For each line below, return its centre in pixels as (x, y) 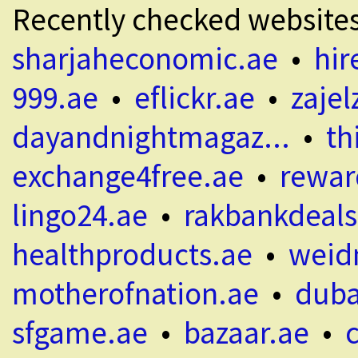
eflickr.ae (195, 98)
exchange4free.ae (128, 176)
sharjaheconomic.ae (145, 59)
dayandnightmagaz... (151, 137)
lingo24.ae (80, 215)
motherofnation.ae (135, 294)
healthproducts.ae (132, 255)
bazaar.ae (247, 333)
